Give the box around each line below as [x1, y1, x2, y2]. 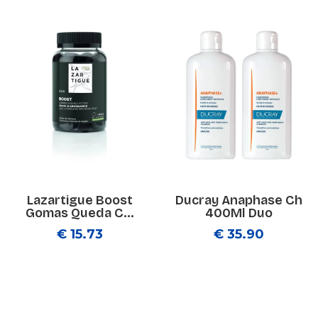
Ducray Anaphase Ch [175, 192, 302, 208]
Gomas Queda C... [25, 205, 134, 221]
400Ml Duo [204, 205, 273, 221]
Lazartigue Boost [26, 192, 133, 208]
